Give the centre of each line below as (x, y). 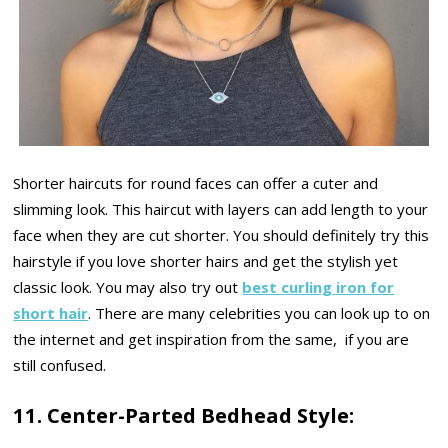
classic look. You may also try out (128, 287)
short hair (51, 313)
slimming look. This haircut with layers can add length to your (221, 209)
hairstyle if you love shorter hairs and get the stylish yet (206, 261)
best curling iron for (318, 287)
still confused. (60, 365)
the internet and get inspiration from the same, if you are (211, 339)
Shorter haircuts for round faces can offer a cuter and (196, 183)
